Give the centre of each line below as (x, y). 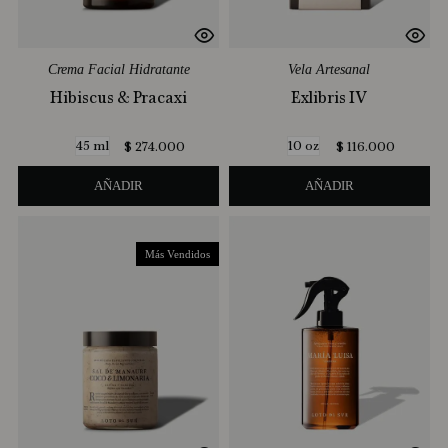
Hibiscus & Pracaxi (119, 97)
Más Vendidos (177, 253)
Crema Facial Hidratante (118, 70)
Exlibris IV (329, 97)
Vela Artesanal (329, 70)
